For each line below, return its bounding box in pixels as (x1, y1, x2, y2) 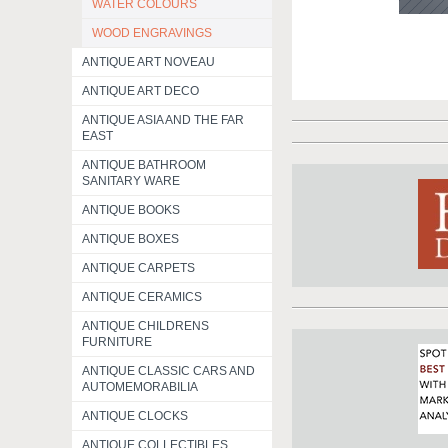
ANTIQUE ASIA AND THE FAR (82, 113, 244, 127)
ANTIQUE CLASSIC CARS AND (82, 364, 255, 378)
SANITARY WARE (82, 174, 180, 188)
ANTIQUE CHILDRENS (82, 319, 209, 333)
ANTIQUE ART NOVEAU (82, 55, 215, 69)
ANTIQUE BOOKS (82, 203, 180, 217)
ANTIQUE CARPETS (82, 261, 195, 275)
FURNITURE (82, 335, 152, 349)
